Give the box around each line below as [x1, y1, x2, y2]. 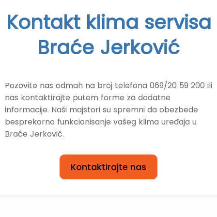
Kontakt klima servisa [6, 9, 211, 36]
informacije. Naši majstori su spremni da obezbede [5, 104, 198, 116]
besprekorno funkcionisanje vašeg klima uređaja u [5, 116, 197, 128]
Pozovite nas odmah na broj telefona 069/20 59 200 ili [5, 80, 212, 92]
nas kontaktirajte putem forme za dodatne [5, 92, 170, 104]
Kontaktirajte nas [71, 161, 146, 173]
